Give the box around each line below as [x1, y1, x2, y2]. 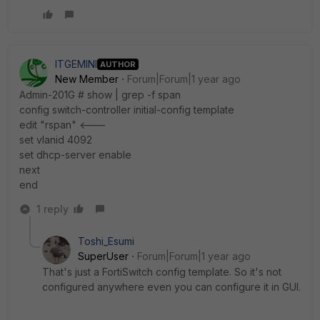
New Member [55, 73, 119, 85]
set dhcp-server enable [19, 149, 131, 161]
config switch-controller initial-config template [19, 104, 234, 116]
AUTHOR [100, 59, 136, 69]
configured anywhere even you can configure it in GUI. [42, 281, 301, 293]
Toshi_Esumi [78, 235, 134, 247]
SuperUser [78, 250, 129, 262]
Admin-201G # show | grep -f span [19, 89, 181, 101]
